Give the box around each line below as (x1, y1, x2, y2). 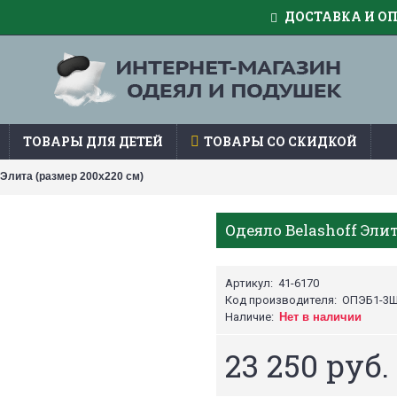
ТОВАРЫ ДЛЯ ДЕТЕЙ (23, 133, 163, 150)
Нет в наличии (279, 310, 362, 323)
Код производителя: (225, 293, 337, 307)
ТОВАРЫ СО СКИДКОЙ (204, 133, 357, 150)
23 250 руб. (225, 345, 389, 385)
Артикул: (225, 276, 273, 290)
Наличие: (225, 310, 274, 323)
